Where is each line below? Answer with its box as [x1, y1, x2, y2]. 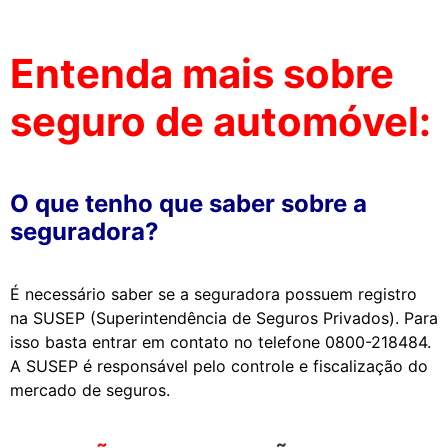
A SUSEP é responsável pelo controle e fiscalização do [10, 356, 428, 376]
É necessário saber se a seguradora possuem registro [10, 284, 417, 304]
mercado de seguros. [10, 380, 170, 400]
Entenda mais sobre [10, 49, 394, 98]
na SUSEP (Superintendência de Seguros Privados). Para [10, 308, 438, 328]
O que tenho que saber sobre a [10, 189, 367, 218]
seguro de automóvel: [10, 97, 431, 146]
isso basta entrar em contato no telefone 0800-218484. [10, 332, 431, 352]
